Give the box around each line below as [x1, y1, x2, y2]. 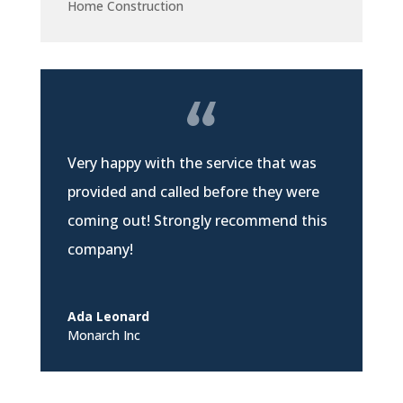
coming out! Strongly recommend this [67, 210, 327, 231]
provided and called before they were [67, 182, 319, 202]
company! [67, 239, 133, 260]
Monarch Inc [67, 327, 140, 345]
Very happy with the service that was [67, 153, 317, 174]
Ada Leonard [67, 308, 149, 326]
